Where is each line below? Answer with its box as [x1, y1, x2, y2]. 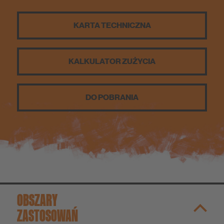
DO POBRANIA [85, 92, 138, 102]
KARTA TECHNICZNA [73, 20, 151, 30]
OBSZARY [17, 189, 57, 210]
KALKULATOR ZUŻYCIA [68, 56, 155, 66]
